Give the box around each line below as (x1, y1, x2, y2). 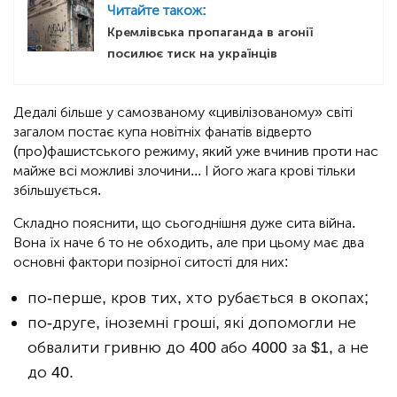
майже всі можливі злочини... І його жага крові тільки (13, 162, 355, 180)
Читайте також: (107, 2, 206, 19)
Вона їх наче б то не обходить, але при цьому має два (13, 234, 364, 252)
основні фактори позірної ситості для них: (13, 253, 288, 271)
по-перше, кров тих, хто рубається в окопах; (27, 288, 369, 308)
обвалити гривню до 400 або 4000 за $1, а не (27, 338, 369, 358)
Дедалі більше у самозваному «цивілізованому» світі (13, 104, 353, 121)
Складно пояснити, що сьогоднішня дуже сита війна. (13, 214, 355, 232)
